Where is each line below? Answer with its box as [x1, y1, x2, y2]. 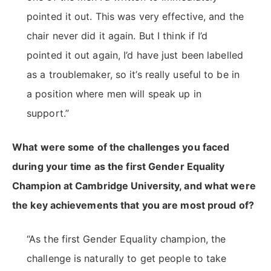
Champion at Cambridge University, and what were [12, 180, 256, 192]
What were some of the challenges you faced [12, 141, 230, 154]
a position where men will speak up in [27, 88, 201, 100]
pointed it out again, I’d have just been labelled [27, 49, 243, 62]
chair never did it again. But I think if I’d [27, 30, 208, 42]
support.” [27, 107, 69, 120]
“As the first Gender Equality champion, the [27, 233, 226, 246]
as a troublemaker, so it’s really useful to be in [27, 68, 240, 81]
